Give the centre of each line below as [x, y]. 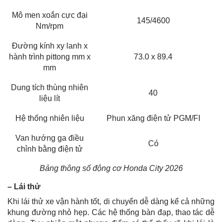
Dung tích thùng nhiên [50, 87]
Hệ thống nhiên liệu [50, 118]
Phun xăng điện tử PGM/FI [153, 118]
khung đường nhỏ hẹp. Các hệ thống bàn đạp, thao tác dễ [111, 212]
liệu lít [50, 98]
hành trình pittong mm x [50, 56]
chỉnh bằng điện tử [50, 149]
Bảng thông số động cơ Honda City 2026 [111, 168]
